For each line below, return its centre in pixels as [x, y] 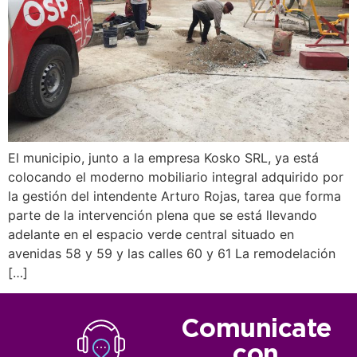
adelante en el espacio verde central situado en [151, 235]
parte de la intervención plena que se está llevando [163, 216]
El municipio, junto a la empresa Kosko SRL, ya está [163, 158]
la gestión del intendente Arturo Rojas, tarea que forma [175, 196]
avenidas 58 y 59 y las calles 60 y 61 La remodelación [172, 254]
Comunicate [256, 330]
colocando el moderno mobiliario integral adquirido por [176, 177]
